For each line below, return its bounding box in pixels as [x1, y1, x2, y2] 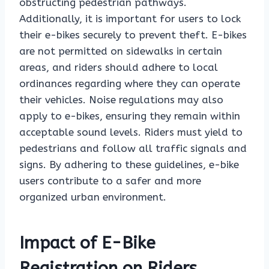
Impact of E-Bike [19, 233, 156, 253]
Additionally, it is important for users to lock [19, 13, 241, 25]
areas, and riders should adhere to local [19, 61, 218, 74]
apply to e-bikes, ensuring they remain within [19, 110, 240, 122]
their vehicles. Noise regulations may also [19, 94, 223, 106]
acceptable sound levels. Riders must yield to [19, 126, 243, 139]
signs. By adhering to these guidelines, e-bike [19, 159, 239, 171]
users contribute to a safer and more [19, 175, 201, 187]
